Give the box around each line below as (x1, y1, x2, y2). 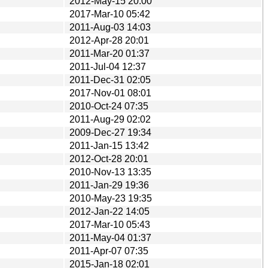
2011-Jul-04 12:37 (69, 61, 146, 72)
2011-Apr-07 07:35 (69, 245, 148, 256)
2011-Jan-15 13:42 (69, 140, 149, 151)
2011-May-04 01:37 (69, 232, 151, 243)
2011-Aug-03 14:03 (69, 22, 151, 32)
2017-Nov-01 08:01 (69, 87, 151, 98)
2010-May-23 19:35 (69, 193, 152, 203)
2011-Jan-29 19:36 (69, 179, 149, 190)
